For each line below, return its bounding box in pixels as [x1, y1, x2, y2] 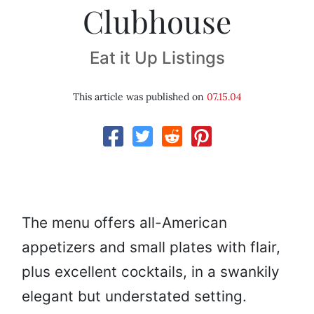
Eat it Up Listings [89, 48, 225, 69]
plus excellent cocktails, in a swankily [22, 263, 280, 281]
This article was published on [72, 90, 207, 104]
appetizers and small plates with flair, [22, 238, 280, 257]
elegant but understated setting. [22, 287, 247, 306]
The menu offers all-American [22, 214, 227, 232]
